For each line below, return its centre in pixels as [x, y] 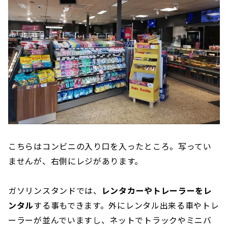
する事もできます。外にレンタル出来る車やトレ [126, 205]
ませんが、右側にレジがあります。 [76, 161]
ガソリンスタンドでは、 [55, 191]
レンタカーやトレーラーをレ [157, 191]
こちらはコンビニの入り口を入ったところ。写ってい [110, 146]
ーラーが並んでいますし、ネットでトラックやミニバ [110, 220]
